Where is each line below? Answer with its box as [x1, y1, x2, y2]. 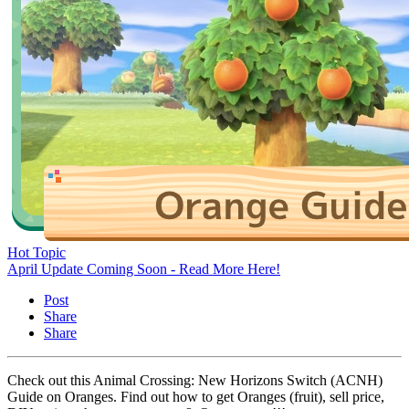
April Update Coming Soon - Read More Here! [7, 260, 280, 277]
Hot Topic [7, 244, 66, 260]
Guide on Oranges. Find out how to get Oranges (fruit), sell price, [7, 388, 384, 404]
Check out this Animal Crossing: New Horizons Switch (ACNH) [7, 372, 383, 388]
